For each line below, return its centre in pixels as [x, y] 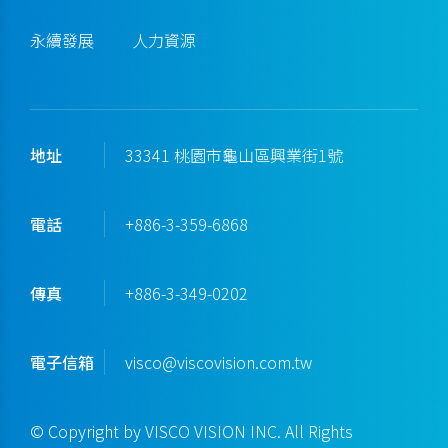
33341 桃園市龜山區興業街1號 [234, 155]
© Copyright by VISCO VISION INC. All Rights [191, 431]
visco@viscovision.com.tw [218, 362]
